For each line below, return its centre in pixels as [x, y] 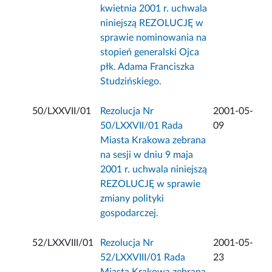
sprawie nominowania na [154, 38]
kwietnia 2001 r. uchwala [154, 9]
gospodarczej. [130, 213]
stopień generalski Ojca [150, 53]
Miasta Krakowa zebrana [153, 141]
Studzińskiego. [131, 82]
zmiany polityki [132, 199]
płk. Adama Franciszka [148, 67]
